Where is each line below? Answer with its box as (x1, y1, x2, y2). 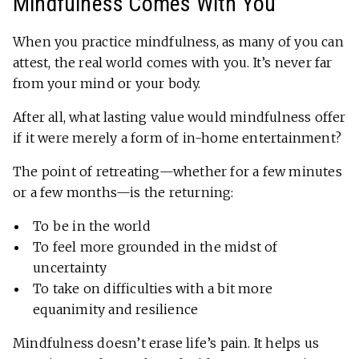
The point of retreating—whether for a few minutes (13, 163, 342, 180)
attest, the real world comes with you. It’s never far (13, 54, 333, 71)
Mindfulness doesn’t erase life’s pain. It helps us (13, 335, 320, 352)
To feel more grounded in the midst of (33, 239, 278, 256)
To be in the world (33, 218, 151, 235)
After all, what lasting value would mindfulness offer (13, 109, 346, 126)
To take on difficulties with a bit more (33, 280, 272, 297)
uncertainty (33, 260, 107, 276)
